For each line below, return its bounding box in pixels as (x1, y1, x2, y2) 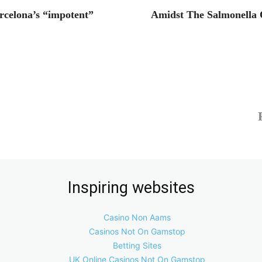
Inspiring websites (67, 178, 195, 197)
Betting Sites (113, 240, 161, 250)
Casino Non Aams (104, 212, 171, 222)
